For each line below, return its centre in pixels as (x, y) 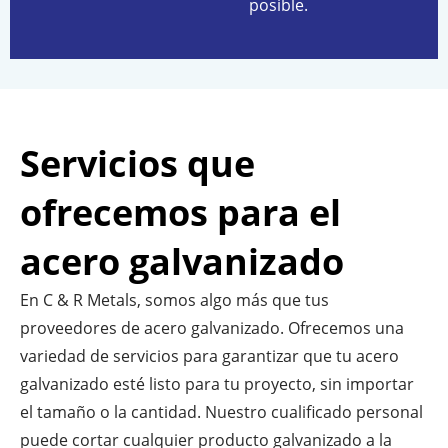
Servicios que (137, 163)
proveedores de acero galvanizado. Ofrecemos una (212, 327)
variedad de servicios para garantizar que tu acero (209, 355)
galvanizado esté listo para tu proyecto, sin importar (217, 383)
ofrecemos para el (180, 212)
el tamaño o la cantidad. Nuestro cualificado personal (221, 411)
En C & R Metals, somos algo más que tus (174, 299)
